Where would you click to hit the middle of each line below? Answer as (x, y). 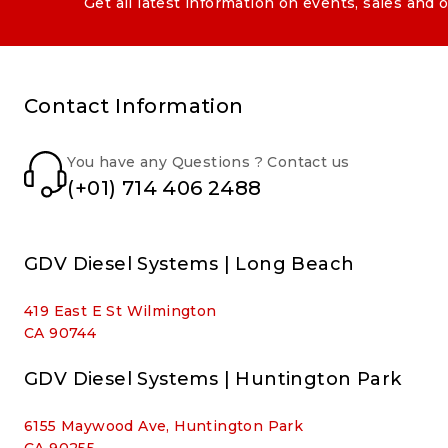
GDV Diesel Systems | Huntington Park (213, 379)
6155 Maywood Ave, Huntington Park (164, 426)
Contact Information (134, 106)
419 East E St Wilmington (120, 311)
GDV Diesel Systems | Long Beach (189, 264)
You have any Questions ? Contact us (208, 162)
